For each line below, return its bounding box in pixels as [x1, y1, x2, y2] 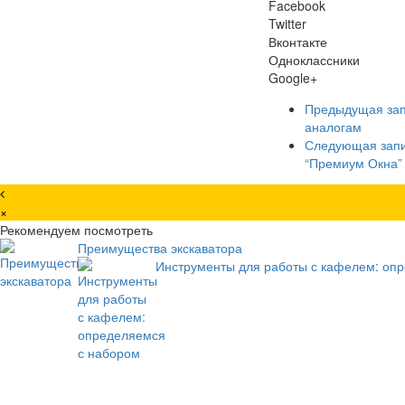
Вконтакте [268, 32, 327, 51]
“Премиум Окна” [305, 153, 402, 172]
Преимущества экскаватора [78, 238, 242, 257]
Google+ [268, 68, 317, 87]
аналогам [305, 117, 362, 136]
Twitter [268, 14, 306, 33]
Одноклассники [268, 50, 360, 69]
